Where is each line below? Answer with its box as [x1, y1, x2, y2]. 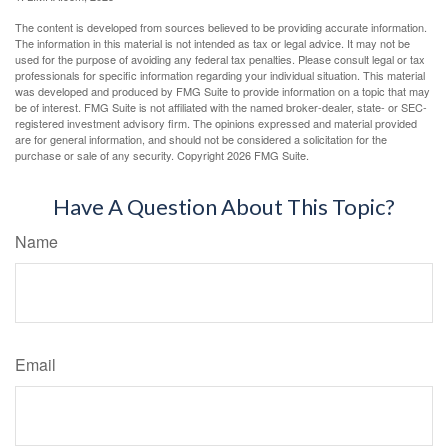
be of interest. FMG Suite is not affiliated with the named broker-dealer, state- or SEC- [15, 99, 427, 116]
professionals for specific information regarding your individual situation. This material [15, 67, 425, 84]
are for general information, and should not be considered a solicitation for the [15, 131, 387, 148]
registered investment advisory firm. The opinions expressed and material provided [15, 115, 417, 132]
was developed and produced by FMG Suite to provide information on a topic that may [15, 83, 430, 100]
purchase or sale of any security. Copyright [15, 147, 227, 164]
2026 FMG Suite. [227, 147, 309, 164]
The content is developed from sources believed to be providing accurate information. [15, 19, 427, 36]
